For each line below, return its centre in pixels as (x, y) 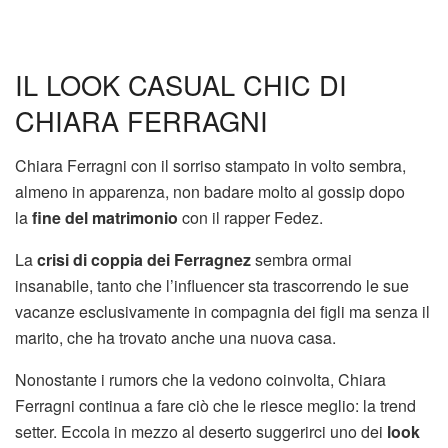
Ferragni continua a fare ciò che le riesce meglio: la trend (215, 405)
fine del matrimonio (105, 217)
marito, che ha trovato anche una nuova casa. (175, 337)
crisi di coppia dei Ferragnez (144, 259)
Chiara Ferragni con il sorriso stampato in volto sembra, (210, 165)
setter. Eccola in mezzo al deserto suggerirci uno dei (201, 431)
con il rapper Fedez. (250, 217)
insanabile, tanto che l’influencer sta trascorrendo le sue (212, 285)
